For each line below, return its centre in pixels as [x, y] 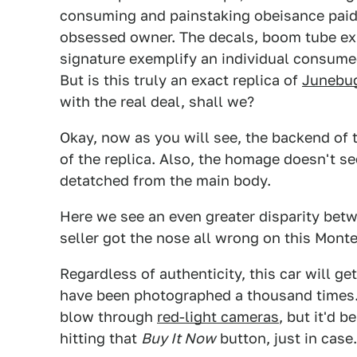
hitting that [100, 338]
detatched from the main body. [165, 180]
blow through [108, 317]
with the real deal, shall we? [157, 102]
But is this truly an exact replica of [181, 80]
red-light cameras [218, 317]
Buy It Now [178, 338]
